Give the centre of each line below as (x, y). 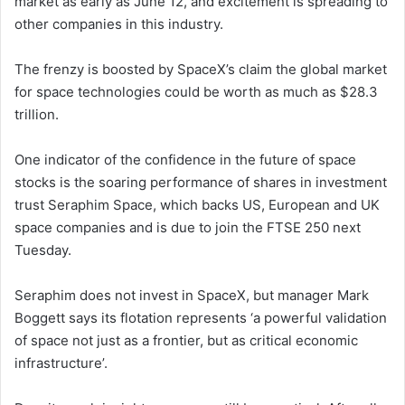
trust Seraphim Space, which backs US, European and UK (197, 204)
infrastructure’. (61, 363)
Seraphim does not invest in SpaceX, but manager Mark (192, 295)
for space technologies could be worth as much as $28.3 (196, 91)
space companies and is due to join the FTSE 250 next (188, 227)
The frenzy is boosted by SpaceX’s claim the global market (201, 69)
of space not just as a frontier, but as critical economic (186, 340)
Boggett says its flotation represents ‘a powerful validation (201, 317)
